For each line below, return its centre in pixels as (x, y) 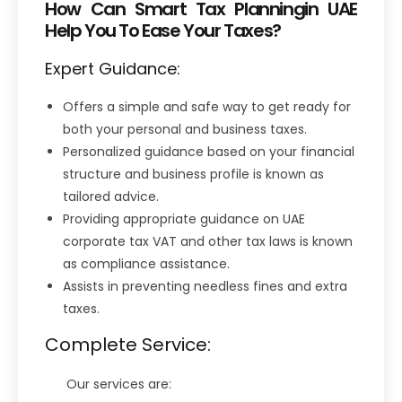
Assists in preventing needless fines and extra (205, 286)
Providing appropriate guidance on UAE (184, 218)
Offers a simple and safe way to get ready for (207, 106)
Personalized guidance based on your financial (209, 151)
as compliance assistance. (148, 263)
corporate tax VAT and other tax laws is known (208, 241)
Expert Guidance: (113, 68)
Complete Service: (128, 344)
